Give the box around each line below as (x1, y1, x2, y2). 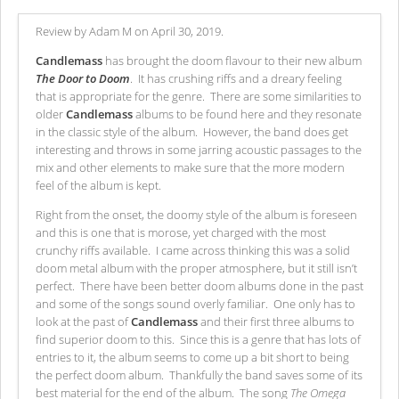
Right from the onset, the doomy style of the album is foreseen (36, 207, 357, 224)
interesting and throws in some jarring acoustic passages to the (36, 141, 362, 158)
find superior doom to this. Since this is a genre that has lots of (36, 331, 361, 348)
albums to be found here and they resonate (133, 105, 362, 122)
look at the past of (36, 313, 131, 330)
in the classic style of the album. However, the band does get (36, 123, 348, 140)
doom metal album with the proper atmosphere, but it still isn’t (36, 260, 357, 277)
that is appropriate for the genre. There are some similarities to (36, 87, 362, 104)
